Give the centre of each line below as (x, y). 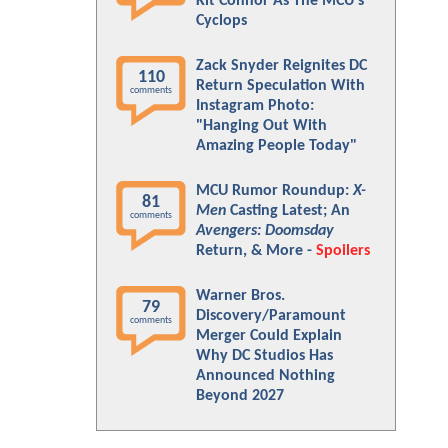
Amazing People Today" (276, 146)
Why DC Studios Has (264, 356)
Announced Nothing (265, 376)
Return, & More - (256, 251)
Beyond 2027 (240, 396)
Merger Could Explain (269, 336)
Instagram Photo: (255, 106)
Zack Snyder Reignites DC (281, 66)
